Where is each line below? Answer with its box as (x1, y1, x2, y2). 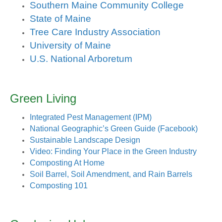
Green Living (10, 92, 76, 106)
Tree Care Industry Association (30, 27, 161, 38)
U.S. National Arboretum (30, 54, 135, 64)
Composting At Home (30, 159, 105, 167)
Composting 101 (30, 181, 88, 190)
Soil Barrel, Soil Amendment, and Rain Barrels (30, 170, 192, 179)
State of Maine (30, 13, 91, 24)
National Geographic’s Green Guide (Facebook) (30, 124, 198, 133)
